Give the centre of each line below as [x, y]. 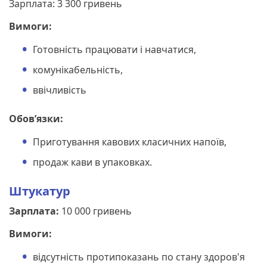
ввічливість [60, 90]
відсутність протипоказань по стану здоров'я [139, 257]
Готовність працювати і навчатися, [114, 49]
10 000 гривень [97, 211]
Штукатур [40, 191]
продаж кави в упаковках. [92, 162]
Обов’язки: [36, 118]
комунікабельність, [78, 69]
